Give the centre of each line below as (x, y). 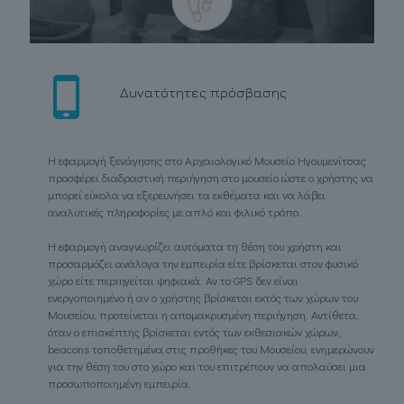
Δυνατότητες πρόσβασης (203, 93)
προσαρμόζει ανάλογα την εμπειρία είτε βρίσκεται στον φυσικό (203, 262)
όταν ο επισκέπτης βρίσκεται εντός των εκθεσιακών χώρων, (194, 331)
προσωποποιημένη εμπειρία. (119, 382)
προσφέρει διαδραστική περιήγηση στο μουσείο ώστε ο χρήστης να (211, 177)
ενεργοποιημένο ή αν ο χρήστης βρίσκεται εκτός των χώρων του (203, 297)
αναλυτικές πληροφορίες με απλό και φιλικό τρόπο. (174, 211)
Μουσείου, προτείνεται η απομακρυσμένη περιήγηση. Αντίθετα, (203, 314)
